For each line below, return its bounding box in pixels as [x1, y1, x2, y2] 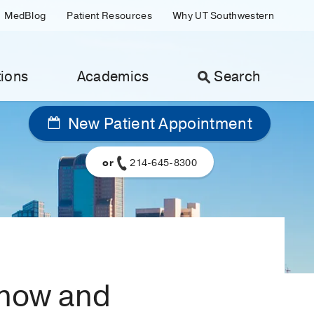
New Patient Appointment [64, 114, 252, 135]
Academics [76, 67, 149, 86]
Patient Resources [67, 9, 152, 22]
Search [214, 67, 261, 86]
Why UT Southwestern [172, 9, 274, 22]
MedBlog [4, 9, 46, 22]
